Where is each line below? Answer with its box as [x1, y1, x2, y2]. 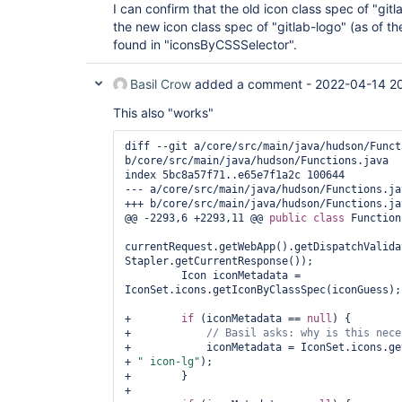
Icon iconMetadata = [125, 269, 181, 282]
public [269, 212, 307, 224]
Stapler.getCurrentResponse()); [125, 255, 313, 267]
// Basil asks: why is [206, 327, 345, 339]
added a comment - [191, 76, 315, 92]
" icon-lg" [137, 355, 200, 368]
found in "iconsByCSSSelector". [113, 37, 297, 52]
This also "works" [113, 105, 214, 120]
